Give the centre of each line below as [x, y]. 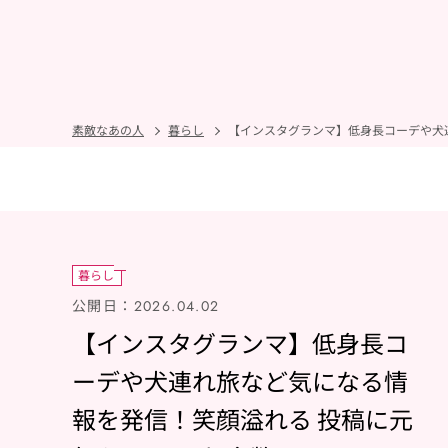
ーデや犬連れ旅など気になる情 [240, 380]
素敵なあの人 [108, 129]
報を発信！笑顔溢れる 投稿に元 [242, 418]
